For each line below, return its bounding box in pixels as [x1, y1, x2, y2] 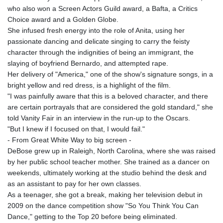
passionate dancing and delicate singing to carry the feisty [7, 37, 190, 46]
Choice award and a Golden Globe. [7, 15, 118, 24]
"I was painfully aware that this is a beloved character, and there [7, 92, 208, 101]
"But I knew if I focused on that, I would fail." [7, 125, 145, 133]
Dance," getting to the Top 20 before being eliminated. [7, 213, 177, 221]
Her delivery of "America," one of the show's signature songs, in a [7, 70, 213, 79]
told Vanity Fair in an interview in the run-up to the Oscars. [7, 114, 190, 122]
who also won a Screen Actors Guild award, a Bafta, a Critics [7, 4, 198, 13]
